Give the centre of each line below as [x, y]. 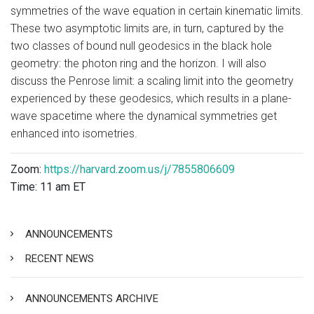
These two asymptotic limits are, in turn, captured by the [147, 28]
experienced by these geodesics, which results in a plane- [151, 98]
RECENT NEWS [60, 258]
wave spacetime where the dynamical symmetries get [144, 116]
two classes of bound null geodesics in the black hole [141, 46]
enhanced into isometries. [74, 133]
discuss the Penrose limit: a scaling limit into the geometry [152, 81]
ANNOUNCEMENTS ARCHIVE [92, 298]
